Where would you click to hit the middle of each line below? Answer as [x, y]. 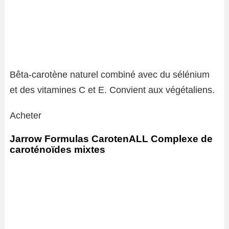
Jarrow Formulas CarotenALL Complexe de [111, 139]
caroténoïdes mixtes [58, 150]
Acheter [26, 116]
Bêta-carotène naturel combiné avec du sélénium [110, 75]
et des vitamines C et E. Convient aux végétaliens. [112, 90]
